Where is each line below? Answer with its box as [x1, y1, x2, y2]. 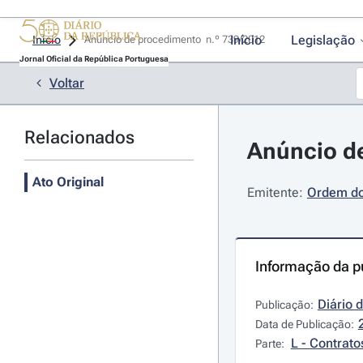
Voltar [49, 75, 84, 91]
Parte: [254, 337, 287, 350]
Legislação [290, 32, 355, 48]
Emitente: [246, 185, 303, 200]
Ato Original [32, 174, 104, 190]
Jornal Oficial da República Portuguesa [19, 54, 169, 63]
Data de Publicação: [254, 318, 354, 331]
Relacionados [24, 127, 135, 147]
